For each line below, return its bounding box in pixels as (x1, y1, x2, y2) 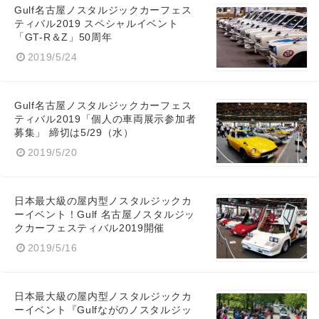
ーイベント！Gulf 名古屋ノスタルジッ (14, 209, 195, 220)
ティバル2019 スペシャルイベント (14, 18, 179, 29)
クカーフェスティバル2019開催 (14, 222, 165, 234)
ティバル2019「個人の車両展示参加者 (14, 113, 197, 125)
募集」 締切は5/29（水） (14, 127, 134, 138)
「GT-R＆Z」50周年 (14, 31, 113, 43)
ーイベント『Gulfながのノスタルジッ (14, 304, 192, 315)
